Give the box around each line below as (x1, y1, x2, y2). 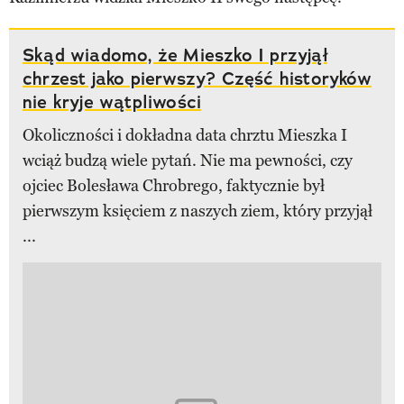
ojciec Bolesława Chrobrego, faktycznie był (23, 176, 325, 197)
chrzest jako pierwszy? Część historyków (23, 67, 372, 91)
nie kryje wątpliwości (23, 90, 202, 115)
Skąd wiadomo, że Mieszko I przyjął (23, 43, 327, 68)
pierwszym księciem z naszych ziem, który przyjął (23, 201, 372, 222)
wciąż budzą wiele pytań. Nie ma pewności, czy (23, 151, 353, 171)
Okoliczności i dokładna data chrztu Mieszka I (23, 125, 347, 146)
